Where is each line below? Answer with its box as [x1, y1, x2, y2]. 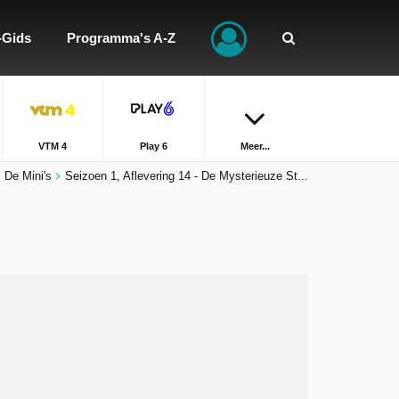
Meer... [240, 141, 270, 151]
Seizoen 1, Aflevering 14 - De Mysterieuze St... [65, 169, 308, 183]
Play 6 [139, 141, 167, 151]
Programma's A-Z [67, 30, 175, 45]
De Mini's [4, 169, 52, 183]
